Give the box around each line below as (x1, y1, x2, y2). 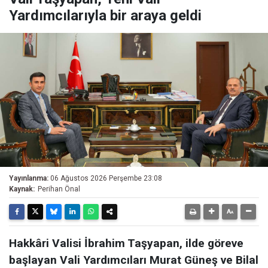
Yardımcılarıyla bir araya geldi (9, 7, 202, 24)
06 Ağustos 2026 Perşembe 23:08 (50, 174, 162, 182)
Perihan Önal (38, 185, 80, 193)
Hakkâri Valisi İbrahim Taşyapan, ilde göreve (9, 236, 243, 250)
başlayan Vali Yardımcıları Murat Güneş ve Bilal (9, 253, 258, 267)
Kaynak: (9, 185, 35, 193)
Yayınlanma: (9, 174, 48, 182)
